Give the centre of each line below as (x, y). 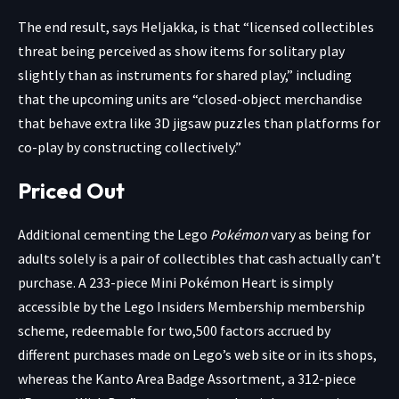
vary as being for (319, 234)
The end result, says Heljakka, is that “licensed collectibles (196, 26)
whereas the (57, 378)
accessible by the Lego (87, 306)
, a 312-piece (319, 378)
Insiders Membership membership (261, 306)
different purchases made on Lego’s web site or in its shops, (197, 354)
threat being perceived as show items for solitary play (181, 50)
